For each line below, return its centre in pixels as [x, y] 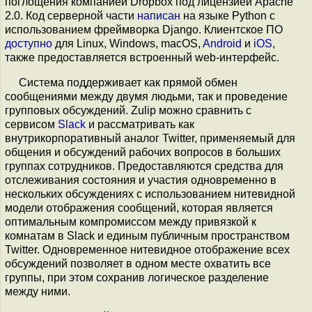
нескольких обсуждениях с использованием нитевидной [150, 194]
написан [159, 16]
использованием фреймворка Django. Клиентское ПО [144, 30]
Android [222, 44]
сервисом [31, 124]
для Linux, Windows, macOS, [127, 44]
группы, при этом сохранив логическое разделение [137, 278]
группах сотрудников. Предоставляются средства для [144, 166]
